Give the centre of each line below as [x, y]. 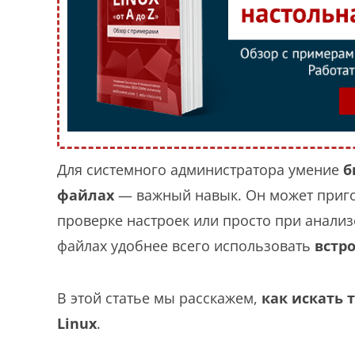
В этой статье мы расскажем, [159, 298]
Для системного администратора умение [200, 169]
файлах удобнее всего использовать [186, 245]
